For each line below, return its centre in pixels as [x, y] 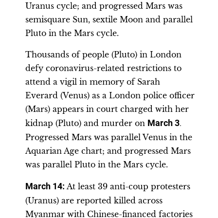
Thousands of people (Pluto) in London [103, 54]
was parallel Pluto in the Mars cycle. [97, 164]
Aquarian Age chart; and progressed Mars [108, 151]
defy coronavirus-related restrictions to [103, 68]
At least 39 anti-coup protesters [127, 186]
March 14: [45, 186]
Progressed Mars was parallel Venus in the [109, 137]
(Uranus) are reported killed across [94, 200]
